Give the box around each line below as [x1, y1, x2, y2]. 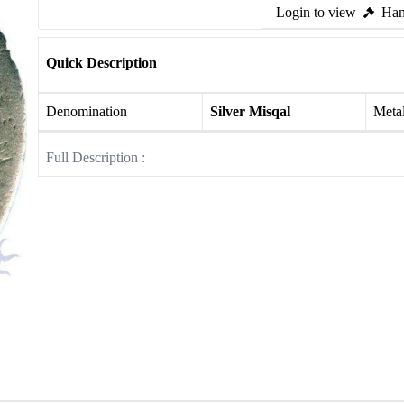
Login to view [276, 5, 356, 20]
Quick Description [46, 55, 157, 70]
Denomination [46, 104, 127, 119]
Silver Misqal [209, 104, 290, 119]
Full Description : [46, 150, 145, 165]
